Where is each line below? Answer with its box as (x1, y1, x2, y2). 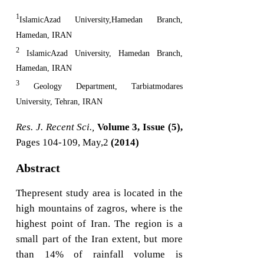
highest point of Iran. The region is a (16, 218, 183, 230)
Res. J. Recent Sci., (16, 121, 95, 133)
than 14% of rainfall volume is (16, 249, 183, 260)
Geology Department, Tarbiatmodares (19, 82, 183, 91)
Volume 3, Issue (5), (97, 121, 183, 133)
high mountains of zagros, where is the (16, 203, 183, 214)
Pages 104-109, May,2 (16, 137, 111, 148)
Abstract (16, 161, 61, 175)
